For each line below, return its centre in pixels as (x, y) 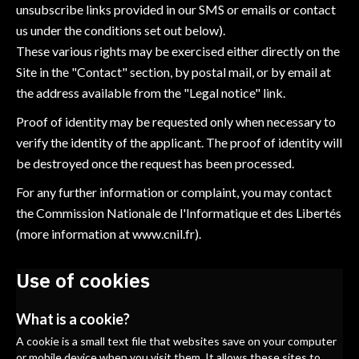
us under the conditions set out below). (121, 30)
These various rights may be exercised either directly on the (178, 51)
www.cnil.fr (163, 234)
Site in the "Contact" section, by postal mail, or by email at (173, 72)
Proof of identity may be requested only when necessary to (176, 121)
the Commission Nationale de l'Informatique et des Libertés (179, 213)
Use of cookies (83, 280)
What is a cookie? (73, 319)
